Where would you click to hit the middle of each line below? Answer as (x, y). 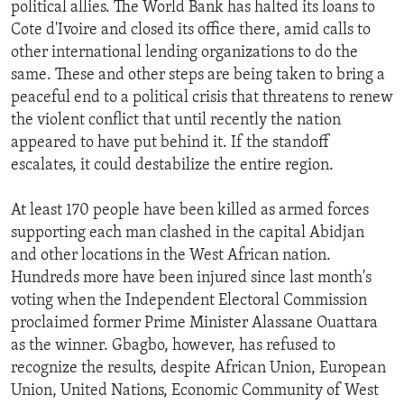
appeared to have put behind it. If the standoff (170, 143)
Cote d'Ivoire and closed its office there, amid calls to (191, 31)
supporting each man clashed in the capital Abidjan (188, 234)
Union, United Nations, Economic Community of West (195, 391)
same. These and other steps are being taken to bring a (198, 76)
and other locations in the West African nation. (171, 256)
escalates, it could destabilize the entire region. (172, 166)
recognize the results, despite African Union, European (198, 369)
